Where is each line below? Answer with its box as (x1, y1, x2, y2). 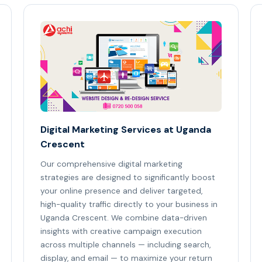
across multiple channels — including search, (40, 240, 211, 250)
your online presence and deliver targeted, (40, 186, 202, 196)
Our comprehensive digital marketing (40, 159, 182, 169)
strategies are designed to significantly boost (40, 173, 215, 182)
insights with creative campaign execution (40, 226, 202, 236)
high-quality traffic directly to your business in (40, 199, 218, 209)
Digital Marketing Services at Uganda (40, 123, 211, 136)
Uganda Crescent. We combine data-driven (40, 213, 207, 223)
